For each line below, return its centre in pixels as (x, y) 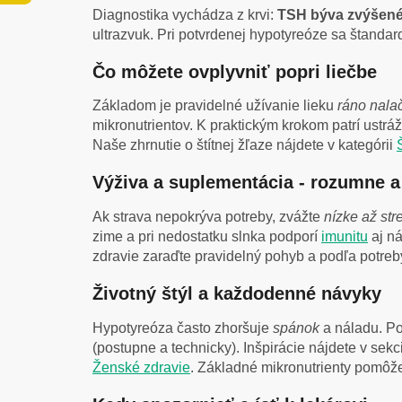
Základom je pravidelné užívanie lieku (215, 106)
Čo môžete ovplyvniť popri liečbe (235, 71)
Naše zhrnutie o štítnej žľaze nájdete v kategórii (245, 145)
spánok (296, 328)
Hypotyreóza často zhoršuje (183, 328)
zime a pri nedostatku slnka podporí (207, 236)
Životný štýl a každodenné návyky (237, 293)
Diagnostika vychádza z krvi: (185, 14)
